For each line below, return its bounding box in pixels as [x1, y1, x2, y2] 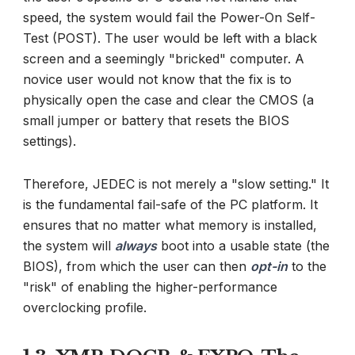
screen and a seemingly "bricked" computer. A [23, 51, 304, 67]
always [115, 237, 157, 254]
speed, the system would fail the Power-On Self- [23, 10, 315, 26]
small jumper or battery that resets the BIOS [23, 113, 289, 129]
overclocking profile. [23, 299, 147, 315]
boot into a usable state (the [157, 237, 330, 254]
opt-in [250, 258, 288, 274]
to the [288, 258, 326, 274]
